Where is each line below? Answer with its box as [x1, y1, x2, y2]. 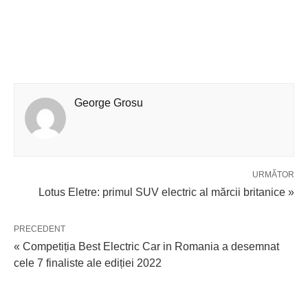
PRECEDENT [14, 223, 65, 234]
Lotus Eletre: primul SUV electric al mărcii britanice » [38, 186, 294, 198]
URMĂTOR [252, 169, 294, 179]
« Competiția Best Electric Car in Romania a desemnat [14, 240, 279, 252]
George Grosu [74, 96, 143, 109]
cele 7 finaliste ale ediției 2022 [14, 256, 162, 269]
